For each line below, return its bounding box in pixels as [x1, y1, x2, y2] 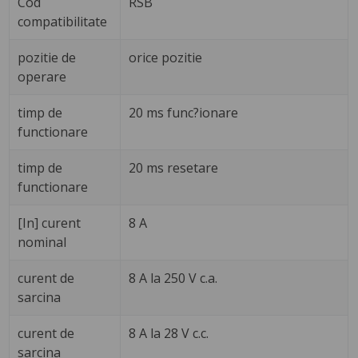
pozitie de [18, 48, 77, 66]
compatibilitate [18, 12, 108, 30]
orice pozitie [129, 48, 203, 66]
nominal [18, 233, 67, 251]
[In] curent [18, 213, 82, 232]
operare [18, 67, 67, 86]
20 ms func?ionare [129, 103, 239, 121]
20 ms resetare [129, 158, 219, 177]
